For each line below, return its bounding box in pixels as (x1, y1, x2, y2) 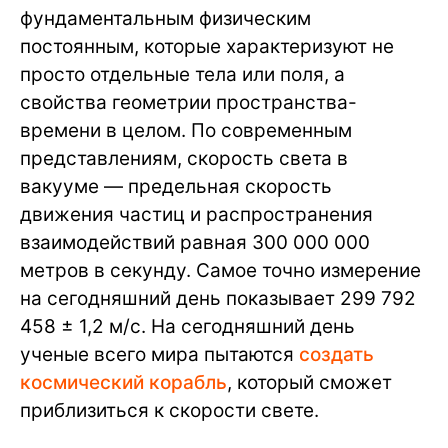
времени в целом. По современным (20, 119, 352, 142)
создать (299, 343, 374, 366)
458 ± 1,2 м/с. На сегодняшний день (20, 315, 355, 338)
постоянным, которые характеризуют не (20, 35, 394, 58)
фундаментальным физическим (20, 7, 311, 30)
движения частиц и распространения (20, 203, 373, 226)
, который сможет (227, 371, 392, 394)
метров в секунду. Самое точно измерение (20, 259, 421, 282)
